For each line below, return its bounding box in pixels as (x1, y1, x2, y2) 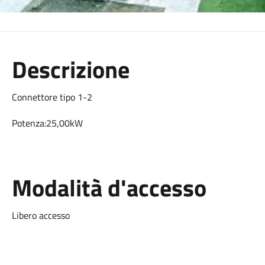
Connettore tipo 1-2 (11, 90, 95, 104)
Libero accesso (11, 208, 70, 222)
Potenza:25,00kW (11, 116, 85, 130)
